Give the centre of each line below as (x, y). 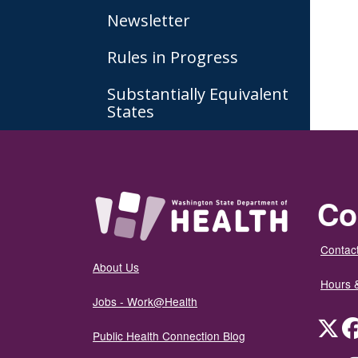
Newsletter (149, 20)
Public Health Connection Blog (169, 335)
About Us (116, 267)
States (131, 111)
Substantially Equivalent (198, 94)
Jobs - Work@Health (145, 301)
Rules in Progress (173, 57)
